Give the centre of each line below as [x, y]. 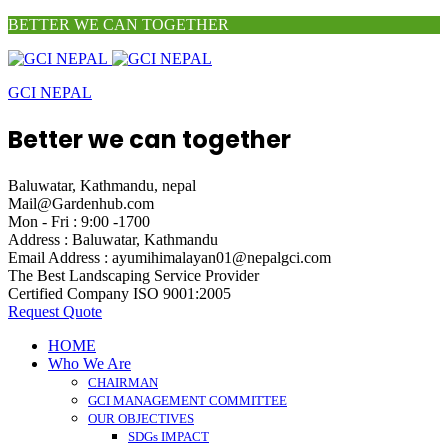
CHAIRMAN [123, 382]
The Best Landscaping [79, 275]
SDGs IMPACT [168, 436]
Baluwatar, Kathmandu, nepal [102, 185]
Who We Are [89, 363]
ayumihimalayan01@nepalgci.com [219, 257]
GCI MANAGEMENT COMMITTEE [187, 400]
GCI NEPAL [50, 92]
